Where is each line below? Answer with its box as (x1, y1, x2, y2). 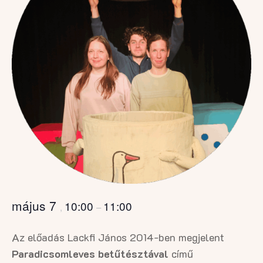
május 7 (12, 197, 60, 214)
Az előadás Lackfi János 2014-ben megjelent (12, 230, 224, 244)
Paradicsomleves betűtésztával (12, 247, 168, 261)
